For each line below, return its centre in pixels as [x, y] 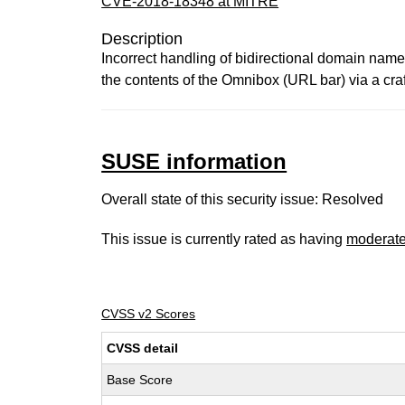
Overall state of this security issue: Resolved [243, 199]
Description [142, 39]
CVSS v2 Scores [149, 314]
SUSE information [194, 161]
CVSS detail [143, 348]
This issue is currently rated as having [224, 239]
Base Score [140, 380]
